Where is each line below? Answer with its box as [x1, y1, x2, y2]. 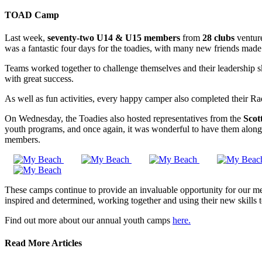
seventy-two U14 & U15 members [45, 33, 180, 43]
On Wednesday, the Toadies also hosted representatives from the [5, 113, 243, 124]
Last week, [5, 33, 45, 43]
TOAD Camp [5, 9, 59, 20]
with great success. [5, 74, 74, 84]
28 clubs [200, 33, 235, 43]
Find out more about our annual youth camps [5, 215, 173, 226]
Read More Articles [5, 238, 82, 249]
